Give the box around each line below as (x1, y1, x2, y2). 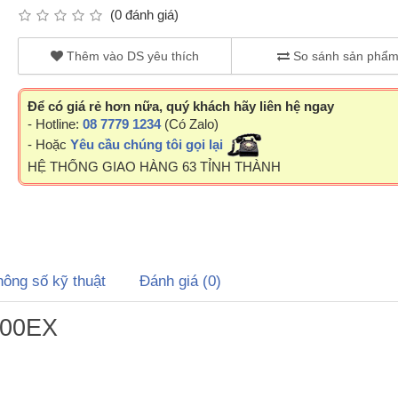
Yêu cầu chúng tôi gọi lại (69, 136, 223, 152)
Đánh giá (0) (139, 272, 221, 290)
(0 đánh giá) (102, 7, 179, 22)
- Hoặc (27, 136, 70, 152)
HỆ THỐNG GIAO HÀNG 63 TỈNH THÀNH (27, 159, 281, 174)
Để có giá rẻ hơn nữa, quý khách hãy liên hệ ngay (27, 99, 334, 114)
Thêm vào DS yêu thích (62, 49, 199, 63)
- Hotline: (27, 116, 83, 131)
